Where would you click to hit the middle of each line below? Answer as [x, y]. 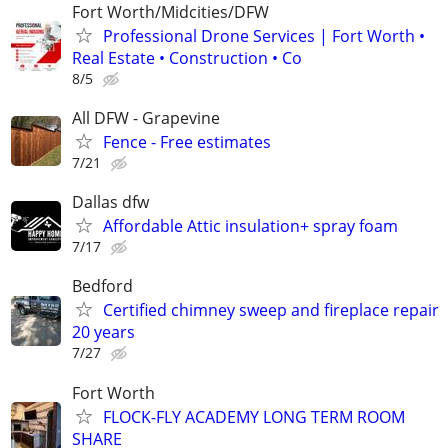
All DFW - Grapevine [146, 117]
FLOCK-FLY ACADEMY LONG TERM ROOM [254, 416]
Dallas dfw [110, 202]
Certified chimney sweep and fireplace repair [271, 310]
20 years [103, 332]
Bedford [102, 286]
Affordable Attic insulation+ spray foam [250, 226]
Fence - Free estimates [187, 141]
